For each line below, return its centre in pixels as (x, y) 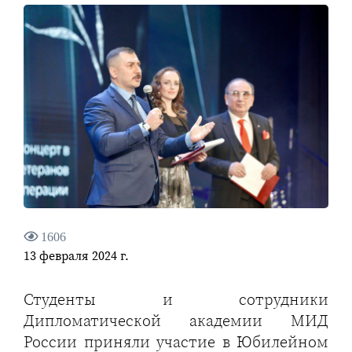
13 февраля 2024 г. (76, 256)
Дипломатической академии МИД (176, 321)
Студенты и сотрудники (176, 300)
